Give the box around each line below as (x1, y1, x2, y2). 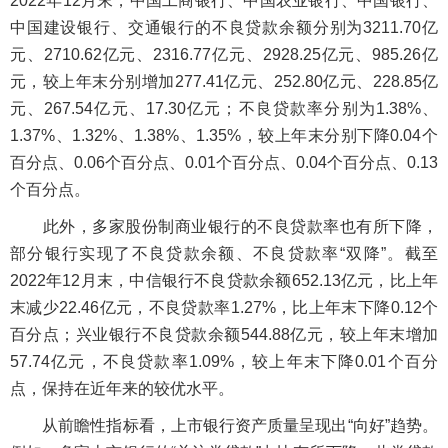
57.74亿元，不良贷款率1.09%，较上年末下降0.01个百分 (10, 353, 438, 370)
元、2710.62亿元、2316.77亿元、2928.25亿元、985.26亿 (10, 46, 438, 63)
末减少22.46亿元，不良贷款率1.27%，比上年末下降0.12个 (10, 299, 438, 316)
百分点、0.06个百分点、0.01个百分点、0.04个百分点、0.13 (10, 154, 438, 171)
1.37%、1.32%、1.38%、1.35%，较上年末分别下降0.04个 (10, 127, 438, 144)
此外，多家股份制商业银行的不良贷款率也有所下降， (10, 218, 438, 235)
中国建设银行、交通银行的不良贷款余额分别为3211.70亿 (10, 19, 438, 36)
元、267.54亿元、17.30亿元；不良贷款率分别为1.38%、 (10, 100, 438, 117)
